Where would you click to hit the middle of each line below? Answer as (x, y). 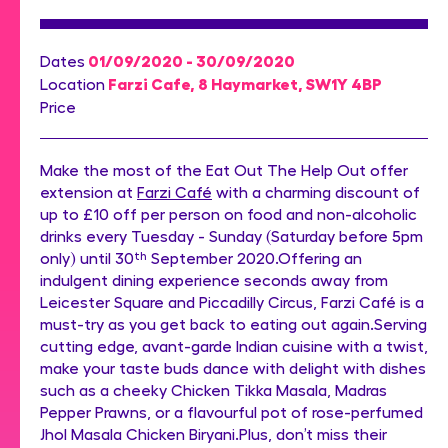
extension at (88, 191)
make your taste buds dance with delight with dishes (233, 367)
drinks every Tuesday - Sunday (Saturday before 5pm (231, 235)
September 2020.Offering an (254, 257)
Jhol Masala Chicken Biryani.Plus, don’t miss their (213, 433)
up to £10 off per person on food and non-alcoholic (228, 213)
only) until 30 (87, 257)
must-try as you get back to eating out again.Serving (233, 323)
